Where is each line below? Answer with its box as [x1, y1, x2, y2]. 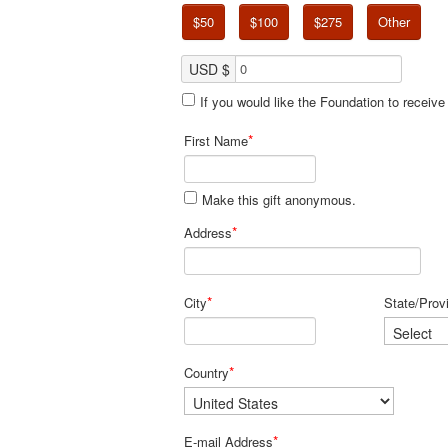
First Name [184, 131, 248, 150]
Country [184, 363, 229, 382]
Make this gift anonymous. [202, 190, 356, 209]
